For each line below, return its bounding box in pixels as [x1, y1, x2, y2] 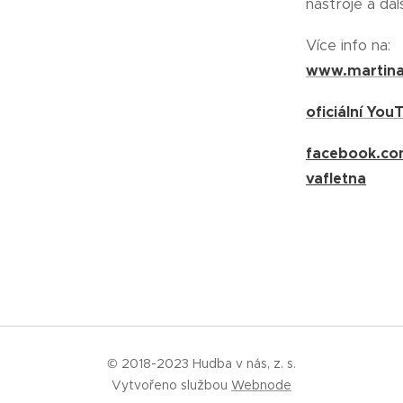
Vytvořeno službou [112, 377, 231, 393]
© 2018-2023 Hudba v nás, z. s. [107, 355, 296, 372]
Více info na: [306, 36, 391, 54]
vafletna [306, 169, 367, 188]
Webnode [231, 377, 291, 393]
